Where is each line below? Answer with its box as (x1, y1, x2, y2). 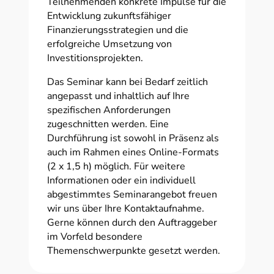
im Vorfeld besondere (46, 229, 143, 243)
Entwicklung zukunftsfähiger (46, 9, 171, 23)
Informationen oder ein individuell (46, 173, 196, 187)
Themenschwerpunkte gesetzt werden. (46, 243, 220, 257)
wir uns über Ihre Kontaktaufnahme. (46, 201, 204, 215)
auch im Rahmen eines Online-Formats (46, 145, 219, 159)
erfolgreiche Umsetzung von (46, 37, 172, 51)
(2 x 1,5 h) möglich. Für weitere (46, 159, 185, 173)
